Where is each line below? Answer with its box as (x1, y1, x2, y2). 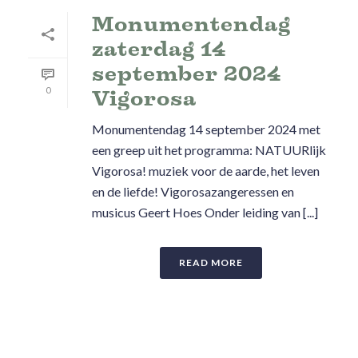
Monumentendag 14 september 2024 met (92, 121, 320, 137)
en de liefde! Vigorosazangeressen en (92, 183, 294, 199)
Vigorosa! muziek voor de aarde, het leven (92, 162, 320, 178)
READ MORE (179, 256, 243, 268)
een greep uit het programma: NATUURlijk (92, 141, 326, 157)
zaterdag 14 (92, 34, 226, 62)
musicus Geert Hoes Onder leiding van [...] (92, 204, 318, 220)
